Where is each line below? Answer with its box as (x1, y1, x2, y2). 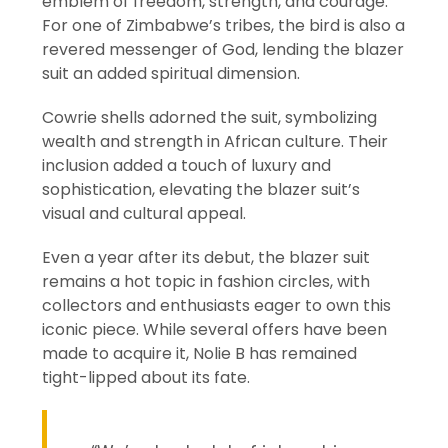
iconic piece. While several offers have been (42, 318, 388, 342)
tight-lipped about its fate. (42, 366, 251, 390)
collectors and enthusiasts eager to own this (42, 294, 392, 318)
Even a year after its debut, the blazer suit (42, 246, 371, 270)
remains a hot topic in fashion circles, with (42, 270, 371, 294)
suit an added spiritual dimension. (42, 62, 301, 86)
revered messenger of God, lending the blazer (42, 38, 405, 62)
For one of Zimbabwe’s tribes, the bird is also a (42, 14, 406, 38)
